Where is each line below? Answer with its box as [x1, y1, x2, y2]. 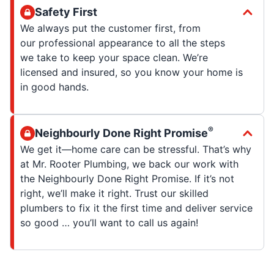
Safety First [35, 5, 97, 18]
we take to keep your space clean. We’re [20, 51, 208, 64]
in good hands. [20, 80, 89, 93]
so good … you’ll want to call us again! [20, 216, 198, 229]
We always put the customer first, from [20, 21, 201, 34]
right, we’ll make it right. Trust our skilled [20, 187, 209, 199]
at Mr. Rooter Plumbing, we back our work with [20, 157, 239, 170]
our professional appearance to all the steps [20, 36, 225, 49]
